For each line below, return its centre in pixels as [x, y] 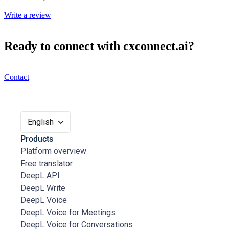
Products [37, 139]
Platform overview [53, 151]
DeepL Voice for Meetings [68, 213]
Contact [17, 77]
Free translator [47, 164]
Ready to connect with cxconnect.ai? [99, 46]
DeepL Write [43, 188]
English [41, 122]
